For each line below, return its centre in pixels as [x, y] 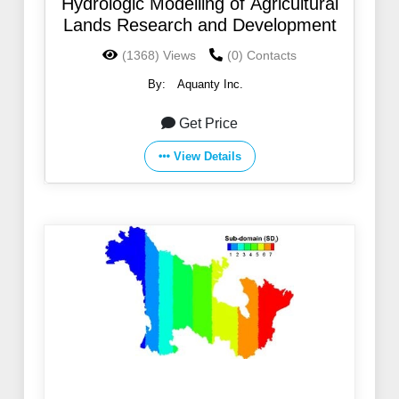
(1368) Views [159, 56]
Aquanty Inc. [210, 85]
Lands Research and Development [199, 25]
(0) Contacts [262, 56]
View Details [207, 157]
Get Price [208, 124]
